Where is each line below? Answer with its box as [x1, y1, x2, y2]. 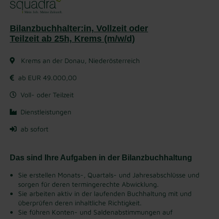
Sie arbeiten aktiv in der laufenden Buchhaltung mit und [18, 189, 192, 197]
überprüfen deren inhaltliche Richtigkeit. [18, 198, 142, 207]
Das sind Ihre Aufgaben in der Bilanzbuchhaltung [10, 153, 192, 162]
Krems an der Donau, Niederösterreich [19, 56, 140, 65]
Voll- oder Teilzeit [21, 90, 74, 99]
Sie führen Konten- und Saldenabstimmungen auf [18, 207, 173, 216]
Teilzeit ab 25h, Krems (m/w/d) [10, 33, 135, 44]
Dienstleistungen [21, 107, 71, 116]
